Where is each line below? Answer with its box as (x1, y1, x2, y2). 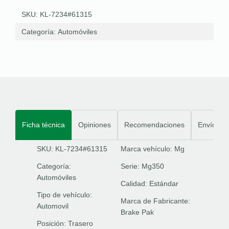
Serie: (121, 162, 142, 170)
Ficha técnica (22, 121, 65, 129)
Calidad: (121, 179, 149, 188)
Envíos (198, 121, 220, 129)
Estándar (149, 179, 178, 188)
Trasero (68, 219, 93, 227)
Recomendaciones (124, 121, 185, 129)
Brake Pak (121, 208, 154, 216)
